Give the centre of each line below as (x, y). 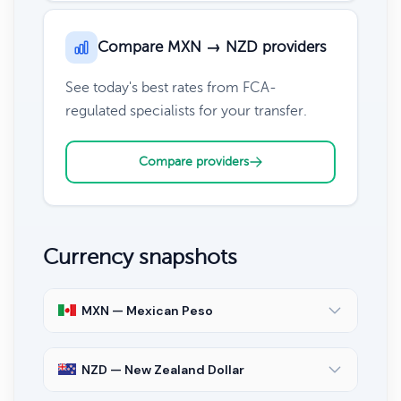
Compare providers (193, 161)
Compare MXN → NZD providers (212, 47)
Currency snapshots (140, 257)
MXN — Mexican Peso (147, 310)
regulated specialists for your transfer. (186, 111)
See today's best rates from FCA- (171, 87)
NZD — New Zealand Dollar (163, 369)
